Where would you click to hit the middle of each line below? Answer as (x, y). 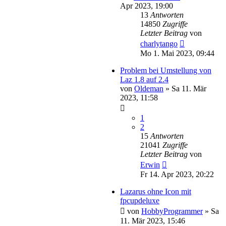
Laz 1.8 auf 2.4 (144, 79)
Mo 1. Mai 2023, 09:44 (177, 53)
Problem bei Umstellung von (166, 70)
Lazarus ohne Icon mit (156, 191)
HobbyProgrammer (172, 211)
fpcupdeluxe (140, 200)
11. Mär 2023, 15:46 (153, 220)
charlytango (159, 43)
